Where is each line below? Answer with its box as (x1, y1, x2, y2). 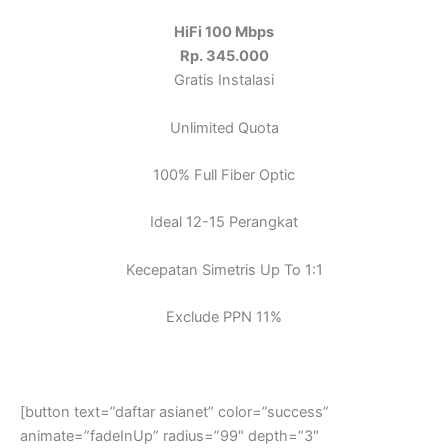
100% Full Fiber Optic (153, 165, 295, 184)
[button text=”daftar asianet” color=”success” (20, 402, 329, 421)
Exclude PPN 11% (166, 307, 282, 326)
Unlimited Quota (169, 118, 279, 137)
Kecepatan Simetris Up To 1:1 (125, 260, 323, 279)
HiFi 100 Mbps (174, 23, 274, 42)
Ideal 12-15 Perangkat (150, 213, 298, 232)
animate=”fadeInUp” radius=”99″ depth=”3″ (20, 426, 319, 445)
